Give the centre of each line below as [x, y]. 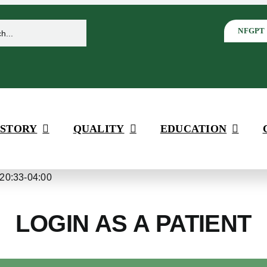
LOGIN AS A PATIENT [133, 223]
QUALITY [99, 129]
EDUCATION [193, 129]
